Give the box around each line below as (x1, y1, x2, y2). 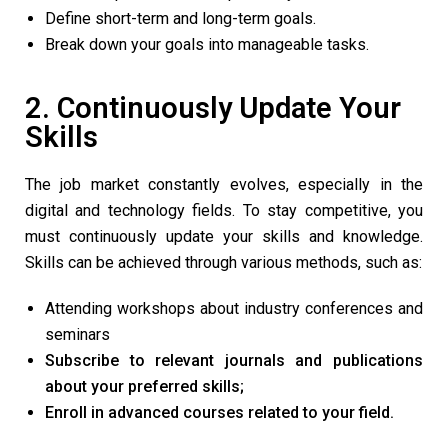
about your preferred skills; (45, 377, 244, 397)
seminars (45, 325, 110, 345)
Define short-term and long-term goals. (45, 9, 316, 29)
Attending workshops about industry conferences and (45, 299, 423, 319)
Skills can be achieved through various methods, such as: (25, 253, 422, 273)
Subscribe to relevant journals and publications (45, 351, 423, 371)
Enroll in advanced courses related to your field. (45, 403, 398, 423)
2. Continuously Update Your (25, 91, 401, 126)
